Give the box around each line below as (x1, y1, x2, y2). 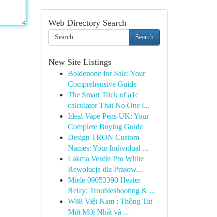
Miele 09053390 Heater (67, 176, 140, 184)
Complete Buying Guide (67, 123, 143, 131)
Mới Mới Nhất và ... (67, 208, 129, 216)
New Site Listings (48, 57, 111, 67)
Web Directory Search (48, 18, 126, 28)
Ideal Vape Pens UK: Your (67, 112, 149, 120)
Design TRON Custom (67, 133, 139, 141)
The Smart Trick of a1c (67, 91, 139, 99)
